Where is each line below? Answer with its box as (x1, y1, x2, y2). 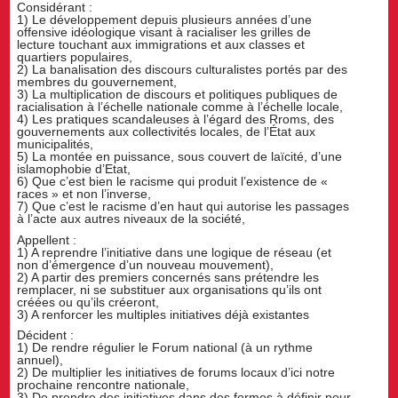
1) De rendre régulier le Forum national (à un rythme (17, 340, 314, 355)
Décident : (17, 328, 75, 343)
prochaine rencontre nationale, (17, 378, 190, 393)
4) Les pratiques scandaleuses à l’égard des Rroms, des (17, 111, 335, 126)
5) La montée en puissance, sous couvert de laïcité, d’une (17, 148, 343, 163)
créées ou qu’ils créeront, (17, 294, 160, 309)
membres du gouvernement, (17, 74, 178, 89)
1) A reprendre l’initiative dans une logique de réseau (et (17, 244, 332, 259)
